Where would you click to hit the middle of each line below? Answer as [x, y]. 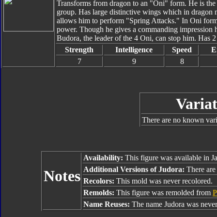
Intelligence [134, 50]
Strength [79, 50]
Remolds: [100, 193]
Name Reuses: [108, 204]
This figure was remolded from [164, 193]
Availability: [103, 158]
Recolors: [100, 181]
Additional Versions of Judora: [135, 169]
